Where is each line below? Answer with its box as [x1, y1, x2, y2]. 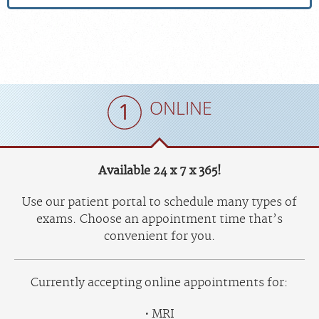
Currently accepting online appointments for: [31, 275, 288, 290]
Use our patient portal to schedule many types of [22, 194, 297, 209]
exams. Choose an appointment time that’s [36, 211, 283, 226]
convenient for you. [103, 229, 216, 244]
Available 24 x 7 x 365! [98, 163, 221, 178]
